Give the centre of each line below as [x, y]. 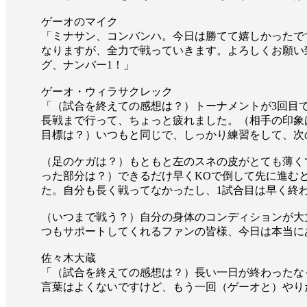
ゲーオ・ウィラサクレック [107, 92]
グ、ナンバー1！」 [88, 65]
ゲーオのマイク [79, 22]
